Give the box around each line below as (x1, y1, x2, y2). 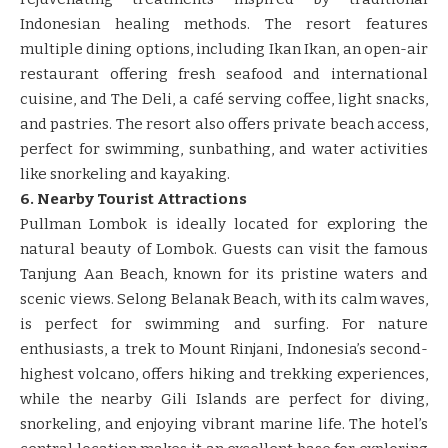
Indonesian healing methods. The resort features (20, 14, 428, 33)
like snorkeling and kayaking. (20, 164, 230, 183)
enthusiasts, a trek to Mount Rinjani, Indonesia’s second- (20, 339, 428, 358)
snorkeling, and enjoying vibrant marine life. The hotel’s (20, 414, 428, 433)
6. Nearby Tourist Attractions (20, 189, 247, 208)
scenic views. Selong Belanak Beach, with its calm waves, (20, 289, 428, 308)
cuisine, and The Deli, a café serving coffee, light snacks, (20, 89, 428, 108)
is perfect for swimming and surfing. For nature (20, 314, 428, 333)
